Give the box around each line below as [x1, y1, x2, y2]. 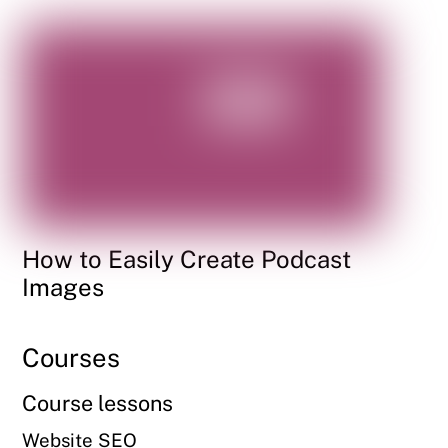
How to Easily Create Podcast [22, 244, 352, 273]
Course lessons [22, 390, 174, 417]
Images [22, 272, 105, 301]
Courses [22, 343, 121, 374]
